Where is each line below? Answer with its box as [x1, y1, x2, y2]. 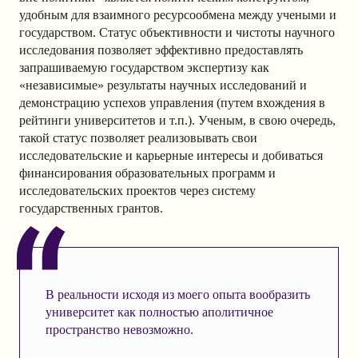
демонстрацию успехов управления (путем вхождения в [19, 96, 325, 109]
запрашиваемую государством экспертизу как [19, 61, 269, 74]
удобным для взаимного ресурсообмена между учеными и [19, 8, 336, 22]
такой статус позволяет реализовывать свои [19, 131, 257, 145]
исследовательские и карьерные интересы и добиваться [19, 149, 323, 162]
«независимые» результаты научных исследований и [19, 78, 307, 92]
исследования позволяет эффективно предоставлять [19, 43, 303, 57]
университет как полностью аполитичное [45, 304, 273, 319]
